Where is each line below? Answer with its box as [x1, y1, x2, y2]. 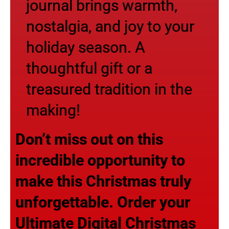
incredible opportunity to [15, 151, 185, 169]
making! [26, 101, 80, 119]
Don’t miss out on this [15, 130, 163, 148]
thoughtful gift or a [26, 59, 152, 77]
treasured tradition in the [26, 80, 192, 98]
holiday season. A [26, 38, 145, 56]
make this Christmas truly [15, 172, 191, 190]
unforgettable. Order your [15, 193, 190, 211]
